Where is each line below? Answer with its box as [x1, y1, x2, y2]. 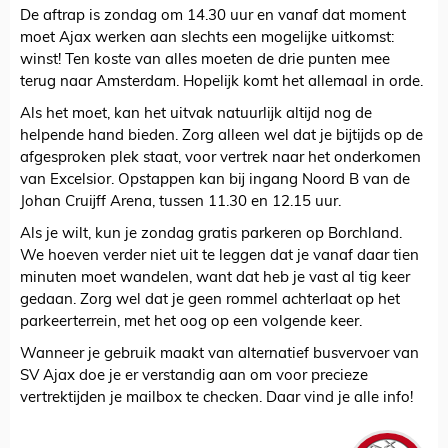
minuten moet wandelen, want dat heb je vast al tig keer [20, 271, 410, 287]
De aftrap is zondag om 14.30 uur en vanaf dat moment [20, 9, 406, 25]
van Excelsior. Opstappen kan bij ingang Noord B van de [20, 173, 410, 189]
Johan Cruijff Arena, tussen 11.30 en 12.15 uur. [20, 195, 341, 211]
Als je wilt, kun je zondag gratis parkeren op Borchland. [20, 227, 402, 243]
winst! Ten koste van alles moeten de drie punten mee [20, 53, 390, 69]
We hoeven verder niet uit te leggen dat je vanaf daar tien [20, 249, 419, 265]
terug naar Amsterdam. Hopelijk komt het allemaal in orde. [20, 75, 423, 91]
